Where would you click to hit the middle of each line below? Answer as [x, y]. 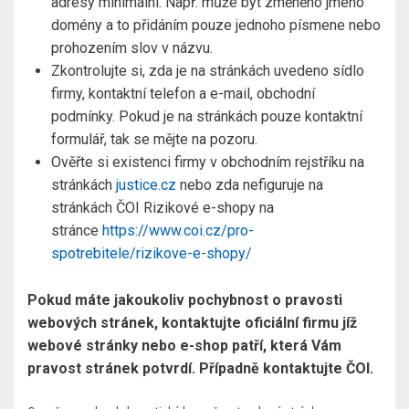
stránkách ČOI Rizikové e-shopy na [163, 208]
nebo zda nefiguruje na [250, 185]
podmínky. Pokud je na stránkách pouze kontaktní [207, 117]
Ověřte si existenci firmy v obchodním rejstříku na [208, 163]
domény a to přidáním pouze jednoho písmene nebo [216, 26]
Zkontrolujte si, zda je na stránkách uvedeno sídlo [208, 71]
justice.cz [146, 185]
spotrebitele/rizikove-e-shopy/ [152, 254]
